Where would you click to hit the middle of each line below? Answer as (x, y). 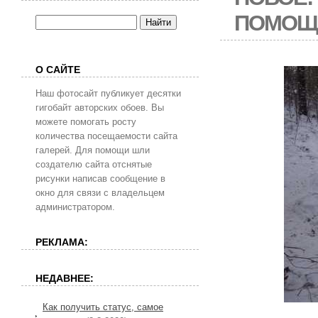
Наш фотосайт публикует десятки (108, 93)
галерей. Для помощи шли (93, 150)
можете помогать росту (86, 122)
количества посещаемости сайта (106, 136)
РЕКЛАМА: (62, 242)
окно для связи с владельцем (100, 193)
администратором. (75, 207)
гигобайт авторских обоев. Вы (100, 108)
